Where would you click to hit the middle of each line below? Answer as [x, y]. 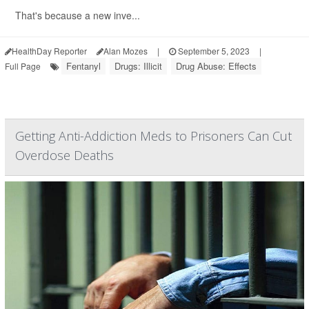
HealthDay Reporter [49, 51]
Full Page [23, 66]
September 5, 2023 [213, 51]
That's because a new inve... [78, 16]
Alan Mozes [126, 51]
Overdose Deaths [64, 156]
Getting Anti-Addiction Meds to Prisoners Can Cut [153, 136]
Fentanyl [83, 66]
